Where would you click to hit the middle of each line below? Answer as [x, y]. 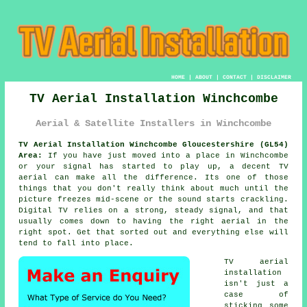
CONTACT [234, 77]
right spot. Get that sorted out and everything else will [153, 232]
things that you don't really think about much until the [153, 188]
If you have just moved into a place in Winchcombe [165, 155]
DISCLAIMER [274, 77]
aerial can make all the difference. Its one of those [153, 177]
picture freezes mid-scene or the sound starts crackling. [153, 199]
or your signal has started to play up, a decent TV [153, 166]
